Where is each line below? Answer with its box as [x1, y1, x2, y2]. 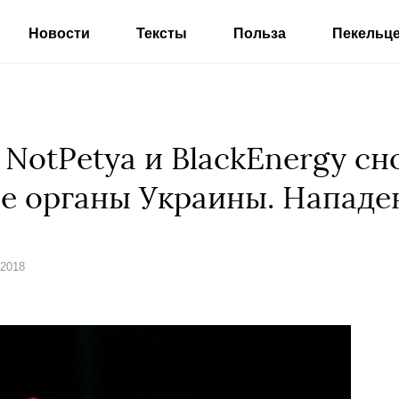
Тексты [136, 26, 187, 41]
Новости [28, 26, 90, 41]
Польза [233, 26, 286, 41]
